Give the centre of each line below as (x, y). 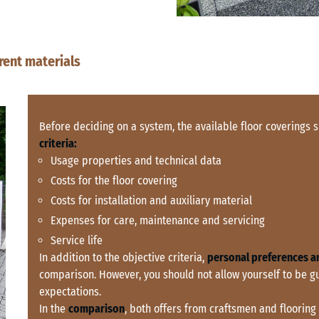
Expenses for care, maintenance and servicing (158, 221)
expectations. (70, 292)
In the (54, 309)
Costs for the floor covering (114, 181)
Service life (77, 241)
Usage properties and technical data (136, 161)
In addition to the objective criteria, (123, 258)
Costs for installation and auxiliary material (151, 201)
